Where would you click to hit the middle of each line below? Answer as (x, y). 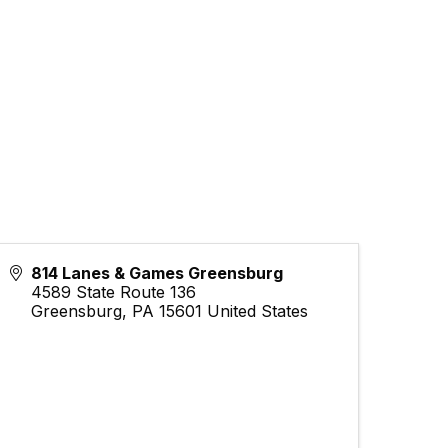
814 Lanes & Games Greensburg (157, 272)
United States (258, 310)
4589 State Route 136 (114, 291)
